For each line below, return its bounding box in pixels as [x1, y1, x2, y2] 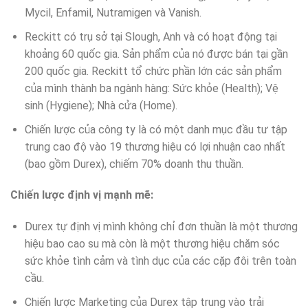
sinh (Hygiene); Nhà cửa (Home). [24, 98, 177, 112]
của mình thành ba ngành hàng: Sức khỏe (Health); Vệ [24, 81, 278, 95]
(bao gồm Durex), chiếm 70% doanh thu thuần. [24, 157, 243, 170]
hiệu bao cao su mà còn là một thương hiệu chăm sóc [24, 237, 280, 251]
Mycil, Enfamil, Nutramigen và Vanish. [24, 6, 201, 20]
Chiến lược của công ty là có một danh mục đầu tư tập [24, 122, 287, 136]
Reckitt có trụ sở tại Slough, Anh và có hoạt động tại [24, 30, 277, 43]
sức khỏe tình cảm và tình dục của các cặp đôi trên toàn [24, 254, 296, 268]
